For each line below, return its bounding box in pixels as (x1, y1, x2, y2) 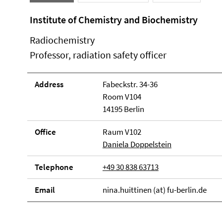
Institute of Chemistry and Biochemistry (30, 13, 198, 26)
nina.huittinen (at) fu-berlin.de (102, 184, 207, 195)
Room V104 (102, 91, 141, 102)
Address (35, 79, 63, 90)
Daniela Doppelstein (102, 139, 171, 150)
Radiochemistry (30, 34, 95, 46)
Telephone (35, 162, 73, 172)
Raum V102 (102, 126, 141, 137)
